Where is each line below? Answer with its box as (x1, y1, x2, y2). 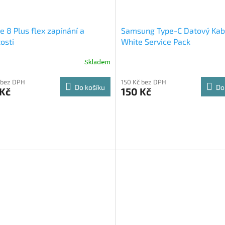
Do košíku (74, 83, 105, 92)
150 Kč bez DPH (121, 78, 166, 86)
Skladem (84, 57, 110, 67)
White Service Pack (121, 37, 190, 47)
